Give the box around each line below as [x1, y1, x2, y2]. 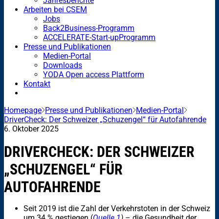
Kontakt [23, 79, 50, 88]
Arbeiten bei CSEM [23, 4, 87, 14]
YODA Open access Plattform [43, 69, 144, 79]
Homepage [4, 105, 42, 115]
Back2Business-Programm [43, 23, 134, 33]
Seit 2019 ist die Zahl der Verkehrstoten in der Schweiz [23, 204, 210, 214]
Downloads [43, 60, 82, 70]
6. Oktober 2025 [4, 124, 59, 133]
